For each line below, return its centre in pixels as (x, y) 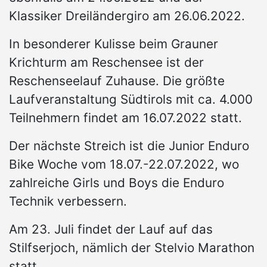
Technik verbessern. (68, 201)
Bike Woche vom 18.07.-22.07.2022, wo (124, 164)
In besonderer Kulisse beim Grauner (114, 44)
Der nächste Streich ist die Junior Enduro (129, 146)
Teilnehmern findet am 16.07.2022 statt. (125, 118)
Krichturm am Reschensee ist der (106, 63)
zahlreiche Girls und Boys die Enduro (117, 183)
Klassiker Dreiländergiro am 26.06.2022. (127, 16)
